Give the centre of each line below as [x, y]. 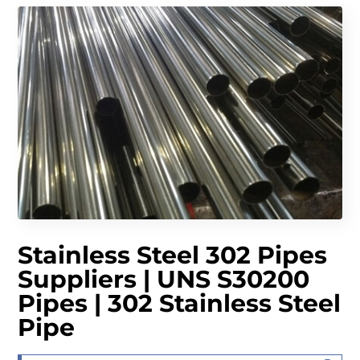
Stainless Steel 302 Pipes [173, 256]
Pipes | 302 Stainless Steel [180, 304]
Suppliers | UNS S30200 [164, 280]
